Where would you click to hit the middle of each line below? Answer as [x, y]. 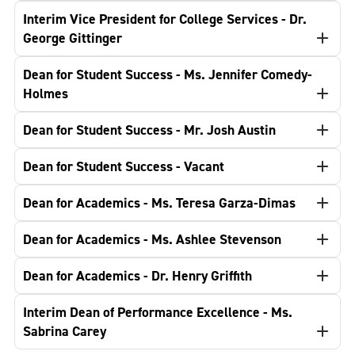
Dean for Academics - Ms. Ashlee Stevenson [152, 239]
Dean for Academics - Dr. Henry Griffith [137, 275]
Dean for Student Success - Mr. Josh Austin [149, 130]
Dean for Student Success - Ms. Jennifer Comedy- [168, 74]
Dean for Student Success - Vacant [124, 166]
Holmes [46, 93]
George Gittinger [73, 38]
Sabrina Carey [65, 331]
